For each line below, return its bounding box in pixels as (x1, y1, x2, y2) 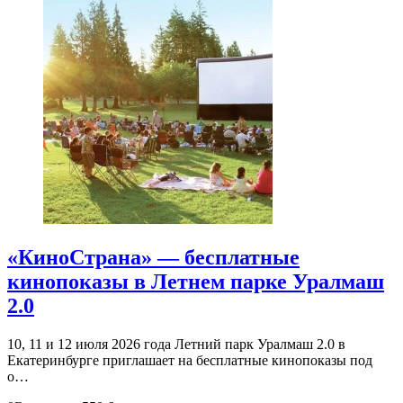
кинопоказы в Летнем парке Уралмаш (7, 270, 384, 294)
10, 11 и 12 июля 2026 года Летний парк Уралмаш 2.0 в (7, 336, 345, 353)
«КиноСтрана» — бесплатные (7, 246, 300, 270)
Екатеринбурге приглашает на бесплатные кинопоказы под (7, 353, 372, 369)
